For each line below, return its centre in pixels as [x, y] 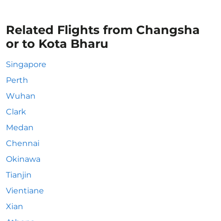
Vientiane [25, 191]
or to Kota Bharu [57, 44]
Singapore [26, 64]
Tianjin [19, 175]
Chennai [23, 143]
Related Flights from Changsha [103, 30]
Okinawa [23, 159]
